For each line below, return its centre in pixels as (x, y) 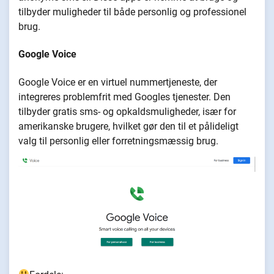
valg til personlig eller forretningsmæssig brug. (120, 141)
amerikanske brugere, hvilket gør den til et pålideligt (128, 126)
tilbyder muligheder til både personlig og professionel (132, 12)
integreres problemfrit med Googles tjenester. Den (124, 97)
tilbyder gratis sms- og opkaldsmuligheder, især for (127, 111)
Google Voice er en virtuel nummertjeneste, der (118, 82)
